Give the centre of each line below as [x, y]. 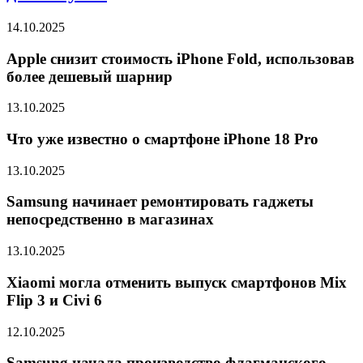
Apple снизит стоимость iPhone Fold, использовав [180, 58]
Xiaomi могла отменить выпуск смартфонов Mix [177, 282]
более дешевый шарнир [90, 76]
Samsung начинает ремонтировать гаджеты [160, 202]
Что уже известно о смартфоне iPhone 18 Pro [162, 139]
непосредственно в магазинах [110, 220]
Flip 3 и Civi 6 [54, 300]
